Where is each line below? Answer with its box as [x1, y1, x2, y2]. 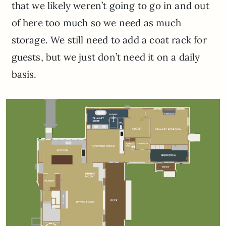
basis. [11, 68, 37, 80]
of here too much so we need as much [11, 16, 181, 29]
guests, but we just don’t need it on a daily [11, 50, 200, 63]
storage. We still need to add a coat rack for [11, 33, 207, 46]
